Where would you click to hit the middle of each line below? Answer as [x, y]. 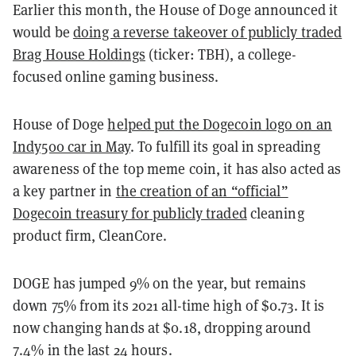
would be [43, 31]
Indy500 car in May [72, 146]
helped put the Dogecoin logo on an [220, 124]
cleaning [275, 213]
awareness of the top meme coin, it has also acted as [177, 168]
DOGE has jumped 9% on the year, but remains [160, 282]
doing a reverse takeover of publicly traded [207, 31]
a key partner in [64, 190]
